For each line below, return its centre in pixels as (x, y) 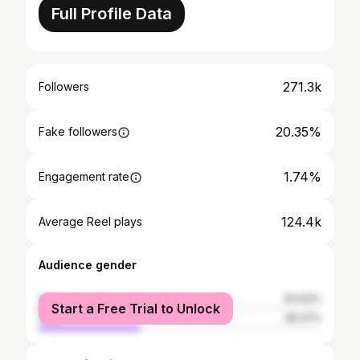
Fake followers (78, 131)
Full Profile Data (112, 14)
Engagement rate (84, 176)
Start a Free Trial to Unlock (136, 309)
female (55, 299)
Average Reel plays (90, 221)
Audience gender (88, 265)
